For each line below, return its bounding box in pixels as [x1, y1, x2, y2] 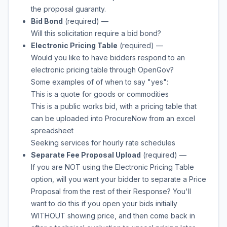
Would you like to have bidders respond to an [31, 53, 185, 62]
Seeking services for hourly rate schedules [31, 138, 175, 147]
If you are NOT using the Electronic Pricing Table [31, 163, 194, 171]
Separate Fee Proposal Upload [31, 150, 141, 159]
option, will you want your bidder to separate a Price [31, 175, 206, 183]
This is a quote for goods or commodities [31, 90, 169, 98]
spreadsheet [31, 126, 73, 135]
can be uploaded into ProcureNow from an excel [31, 114, 195, 123]
